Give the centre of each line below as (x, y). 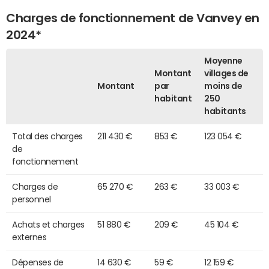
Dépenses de (38, 262)
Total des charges (47, 136)
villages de (226, 73)
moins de (223, 86)
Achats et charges (48, 224)
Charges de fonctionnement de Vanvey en (133, 18)
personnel (32, 199)
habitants (225, 111)
